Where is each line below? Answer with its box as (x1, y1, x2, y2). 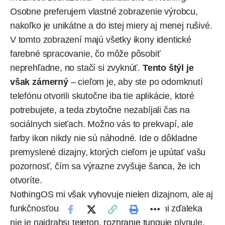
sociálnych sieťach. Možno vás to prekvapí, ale (10, 119, 193, 130)
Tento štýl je (142, 63, 194, 73)
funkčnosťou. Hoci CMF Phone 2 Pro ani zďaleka (10, 203, 202, 214)
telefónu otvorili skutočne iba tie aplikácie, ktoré (10, 91, 194, 101)
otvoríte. (10, 175, 42, 186)
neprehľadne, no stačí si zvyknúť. (10, 63, 143, 73)
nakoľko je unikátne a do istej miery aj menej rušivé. (10, 21, 212, 31)
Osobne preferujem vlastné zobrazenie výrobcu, (10, 7, 198, 17)
